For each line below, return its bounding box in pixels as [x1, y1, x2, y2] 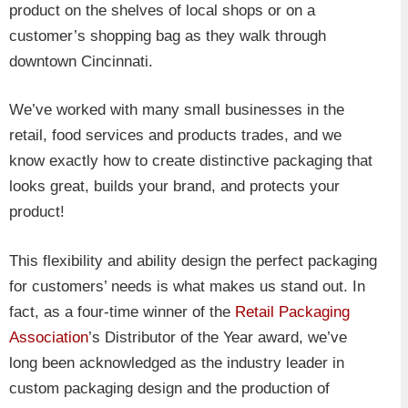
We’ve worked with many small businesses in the [9, 101, 344, 119]
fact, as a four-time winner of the [9, 302, 235, 321]
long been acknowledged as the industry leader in [9, 353, 344, 372]
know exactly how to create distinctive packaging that [9, 152, 372, 170]
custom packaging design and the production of [9, 379, 330, 397]
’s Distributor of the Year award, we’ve [88, 328, 347, 346]
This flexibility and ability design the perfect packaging [9, 251, 377, 270]
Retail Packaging [235, 302, 350, 321]
